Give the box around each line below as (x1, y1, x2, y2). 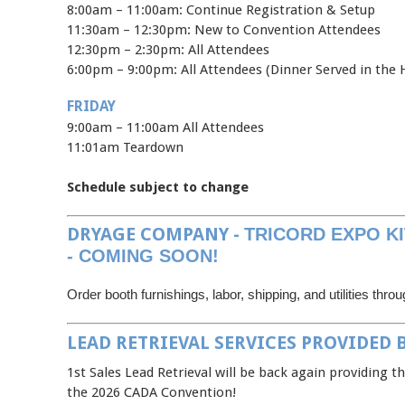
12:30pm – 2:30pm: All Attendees (67, 41, 269, 58)
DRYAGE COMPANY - (67, 223, 244, 245)
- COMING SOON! (67, 246, 219, 266)
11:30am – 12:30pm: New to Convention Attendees (67, 21, 381, 38)
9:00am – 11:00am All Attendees (67, 118, 264, 136)
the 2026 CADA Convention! (67, 383, 236, 400)
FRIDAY (67, 97, 116, 115)
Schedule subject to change (67, 178, 249, 195)
